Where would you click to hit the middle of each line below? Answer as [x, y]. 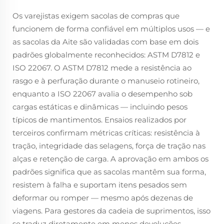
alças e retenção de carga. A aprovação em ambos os [110, 159]
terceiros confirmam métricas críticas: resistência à [106, 133]
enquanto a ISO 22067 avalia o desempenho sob [102, 94]
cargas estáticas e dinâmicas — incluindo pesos [100, 107]
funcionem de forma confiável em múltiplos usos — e [111, 29]
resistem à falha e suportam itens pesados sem [100, 185]
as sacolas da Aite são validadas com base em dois [105, 42]
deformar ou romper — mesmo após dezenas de [103, 198]
